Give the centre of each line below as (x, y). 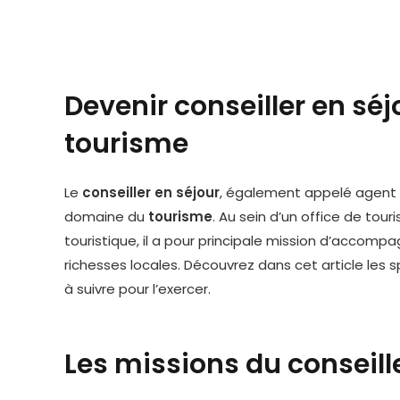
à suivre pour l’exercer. (137, 289)
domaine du (106, 217)
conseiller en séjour (151, 192)
